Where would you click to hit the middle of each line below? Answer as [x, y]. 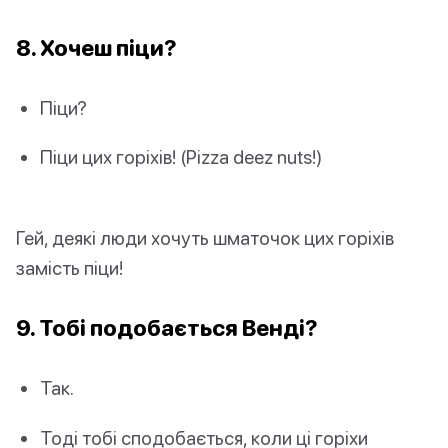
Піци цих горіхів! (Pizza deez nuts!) [181, 157]
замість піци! [69, 268]
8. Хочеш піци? [96, 48]
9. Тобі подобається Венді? [167, 328]
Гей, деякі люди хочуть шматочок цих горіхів [205, 238]
